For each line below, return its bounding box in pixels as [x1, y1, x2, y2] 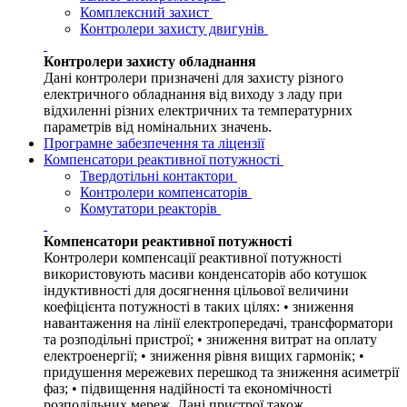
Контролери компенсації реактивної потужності [44, 250, 342, 266]
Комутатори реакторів [80, 201, 221, 217]
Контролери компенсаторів [80, 184, 252, 201]
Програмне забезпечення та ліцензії [44, 135, 264, 152]
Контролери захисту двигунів [80, 21, 268, 37]
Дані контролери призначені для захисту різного [44, 70, 343, 86]
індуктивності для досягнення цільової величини [44, 283, 349, 299]
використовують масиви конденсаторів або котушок [44, 266, 367, 283]
